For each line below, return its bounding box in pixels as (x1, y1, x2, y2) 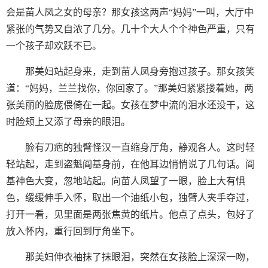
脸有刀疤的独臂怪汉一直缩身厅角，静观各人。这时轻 (25, 142, 255, 153)
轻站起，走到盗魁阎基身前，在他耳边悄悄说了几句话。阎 (6, 159, 255, 169)
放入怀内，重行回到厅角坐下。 (6, 226, 140, 236)
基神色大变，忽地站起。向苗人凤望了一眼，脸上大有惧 (6, 176, 245, 186)
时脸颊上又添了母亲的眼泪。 (6, 117, 130, 127)
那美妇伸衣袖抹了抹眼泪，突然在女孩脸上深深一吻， (25, 252, 255, 262)
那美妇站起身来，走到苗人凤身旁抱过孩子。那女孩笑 (25, 66, 255, 77)
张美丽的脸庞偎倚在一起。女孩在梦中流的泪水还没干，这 (6, 100, 255, 110)
